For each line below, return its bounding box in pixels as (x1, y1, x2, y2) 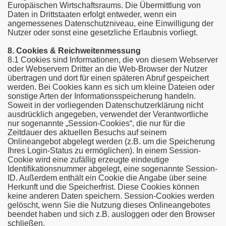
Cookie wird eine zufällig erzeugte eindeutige (8, 155, 169, 164)
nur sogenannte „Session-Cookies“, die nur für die (8, 119, 185, 128)
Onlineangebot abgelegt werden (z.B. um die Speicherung (8, 137, 215, 146)
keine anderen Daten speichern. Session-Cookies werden (8, 192, 214, 200)
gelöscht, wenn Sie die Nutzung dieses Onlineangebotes (8, 201, 210, 209)
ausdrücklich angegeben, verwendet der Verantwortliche (8, 110, 208, 119)
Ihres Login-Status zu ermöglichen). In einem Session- (8, 146, 201, 155)
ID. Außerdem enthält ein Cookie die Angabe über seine (8, 174, 207, 182)
